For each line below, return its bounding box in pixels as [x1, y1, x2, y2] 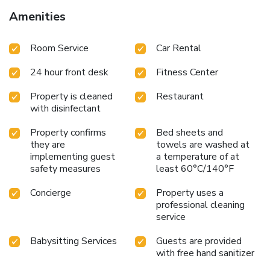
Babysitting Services [30, 234, 117, 248]
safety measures [30, 162, 101, 175]
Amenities [9, 8, 66, 25]
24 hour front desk [30, 65, 108, 79]
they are [30, 137, 65, 151]
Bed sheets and [156, 125, 223, 139]
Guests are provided [156, 234, 242, 248]
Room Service [30, 41, 89, 55]
